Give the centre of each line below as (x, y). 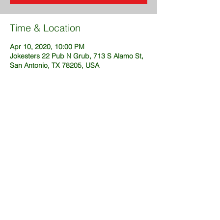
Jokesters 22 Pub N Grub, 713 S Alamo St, (77, 56)
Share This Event (47, 120)
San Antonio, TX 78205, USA (55, 65)
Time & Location (45, 28)
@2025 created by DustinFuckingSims (79, 203)
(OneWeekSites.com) (79, 212)
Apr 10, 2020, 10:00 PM (47, 47)
